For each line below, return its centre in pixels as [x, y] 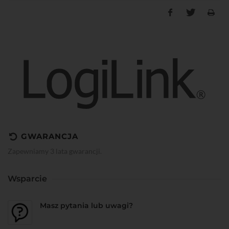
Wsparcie [27, 179]
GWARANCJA [50, 136]
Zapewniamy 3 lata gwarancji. [55, 151]
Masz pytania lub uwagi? [86, 206]
